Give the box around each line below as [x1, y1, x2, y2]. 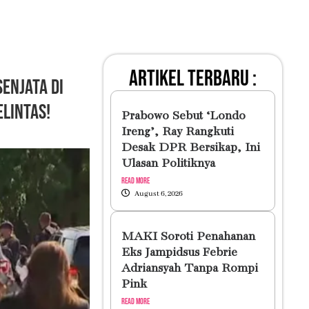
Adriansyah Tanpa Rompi [121, 262, 258, 275]
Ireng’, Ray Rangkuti [121, 126, 234, 139]
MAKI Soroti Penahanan [121, 230, 255, 243]
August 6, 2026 [134, 189, 183, 199]
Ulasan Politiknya [121, 157, 215, 170]
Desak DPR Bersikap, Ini [121, 141, 260, 154]
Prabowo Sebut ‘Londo [121, 110, 246, 123]
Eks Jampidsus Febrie [121, 246, 237, 259]
